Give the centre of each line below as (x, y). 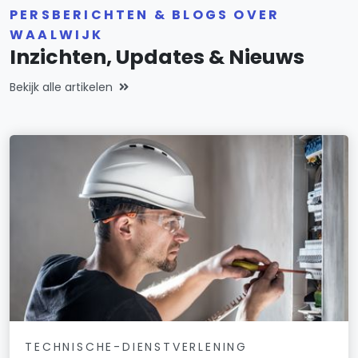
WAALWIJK (57, 34)
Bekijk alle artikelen (61, 87)
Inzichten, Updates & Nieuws (157, 57)
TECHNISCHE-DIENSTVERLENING (136, 346)
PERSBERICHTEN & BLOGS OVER (145, 14)
